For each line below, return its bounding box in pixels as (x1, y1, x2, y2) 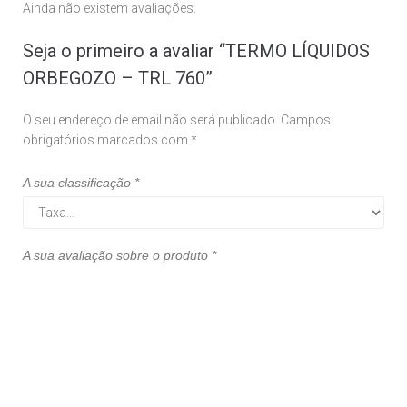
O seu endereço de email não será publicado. (23, 112, 278, 127)
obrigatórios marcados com (23, 132, 191, 147)
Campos (281, 112, 331, 127)
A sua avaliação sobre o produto (23, 247, 212, 263)
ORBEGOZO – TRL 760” (23, 66, 213, 89)
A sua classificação (23, 174, 134, 190)
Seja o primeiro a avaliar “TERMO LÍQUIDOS (23, 39, 370, 62)
